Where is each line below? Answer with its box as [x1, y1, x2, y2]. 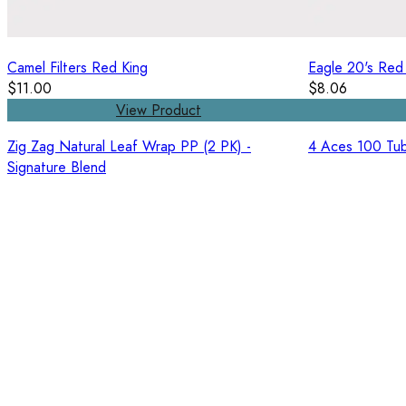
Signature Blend [7, 157, 106, 179]
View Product [116, 100, 201, 121]
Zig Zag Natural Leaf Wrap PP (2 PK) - [7, 136, 251, 158]
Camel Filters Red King [7, 57, 148, 79]
